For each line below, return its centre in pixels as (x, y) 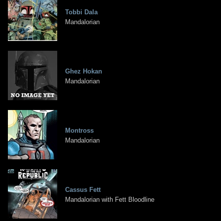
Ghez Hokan (84, 72)
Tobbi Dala (81, 12)
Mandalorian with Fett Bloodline (110, 200)
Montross (79, 131)
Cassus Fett (83, 190)
